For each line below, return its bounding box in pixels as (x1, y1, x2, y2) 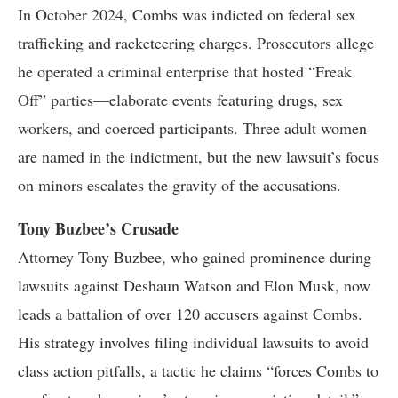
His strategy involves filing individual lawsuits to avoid (18, 331, 369, 353)
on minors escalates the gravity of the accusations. (18, 174, 341, 195)
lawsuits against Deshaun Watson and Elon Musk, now (18, 275, 370, 296)
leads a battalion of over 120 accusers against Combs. (18, 303, 362, 324)
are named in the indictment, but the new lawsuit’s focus (18, 146, 379, 167)
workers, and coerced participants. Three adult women (18, 117, 367, 139)
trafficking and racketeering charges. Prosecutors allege (18, 32, 374, 53)
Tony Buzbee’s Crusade (18, 217, 179, 240)
